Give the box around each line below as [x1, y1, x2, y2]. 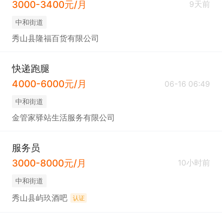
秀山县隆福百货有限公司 [11, 33, 99, 43]
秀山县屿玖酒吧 [11, 193, 67, 203]
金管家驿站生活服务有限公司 [11, 112, 115, 122]
